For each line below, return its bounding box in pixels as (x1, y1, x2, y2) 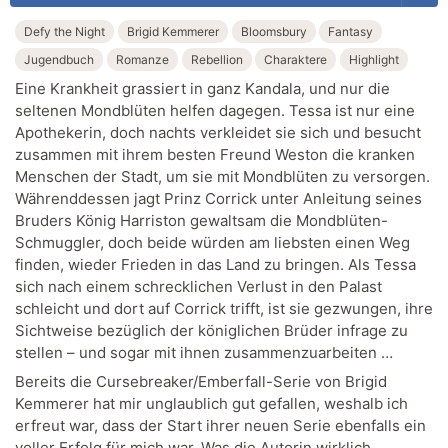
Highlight (349, 52, 399, 68)
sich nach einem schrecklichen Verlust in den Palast (15, 276, 382, 296)
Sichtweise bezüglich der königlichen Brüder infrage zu (15, 320, 408, 340)
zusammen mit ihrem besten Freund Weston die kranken (15, 144, 415, 164)
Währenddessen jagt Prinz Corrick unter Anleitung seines (15, 188, 422, 208)
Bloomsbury (240, 24, 307, 40)
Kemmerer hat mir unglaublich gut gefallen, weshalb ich (15, 394, 408, 414)
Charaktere (264, 52, 328, 68)
